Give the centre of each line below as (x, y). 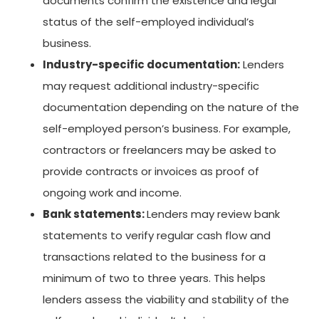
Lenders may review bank (213, 214)
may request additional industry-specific (151, 85)
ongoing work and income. (112, 192)
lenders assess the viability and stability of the (166, 299)
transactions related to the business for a (154, 256)
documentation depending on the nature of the (171, 107)
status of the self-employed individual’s (148, 21)
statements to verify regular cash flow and (157, 235)
